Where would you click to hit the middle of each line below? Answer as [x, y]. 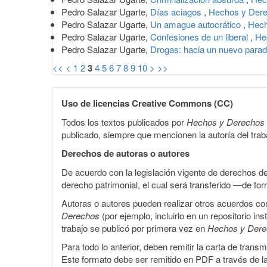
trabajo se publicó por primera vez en [134, 228]
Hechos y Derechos [226, 122]
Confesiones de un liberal [200, 36]
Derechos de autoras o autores [125, 153]
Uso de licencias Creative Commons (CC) [147, 103]
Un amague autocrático [197, 24]
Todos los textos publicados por [124, 122]
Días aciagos [177, 11]
